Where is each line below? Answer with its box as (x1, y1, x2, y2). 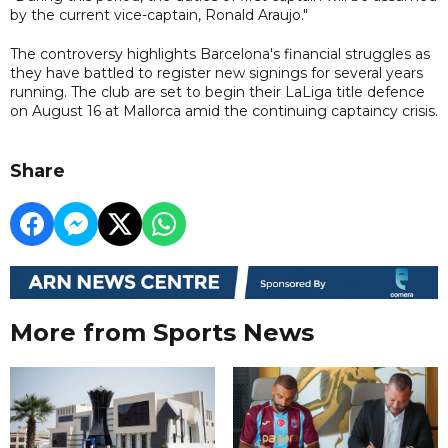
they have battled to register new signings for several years (10, 63, 423, 82)
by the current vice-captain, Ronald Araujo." (10, 5, 308, 24)
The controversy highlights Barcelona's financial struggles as (10, 44, 430, 63)
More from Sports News (10, 318, 314, 348)
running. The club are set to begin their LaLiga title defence (10, 82, 425, 101)
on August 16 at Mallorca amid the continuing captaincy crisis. (10, 101, 438, 120)
